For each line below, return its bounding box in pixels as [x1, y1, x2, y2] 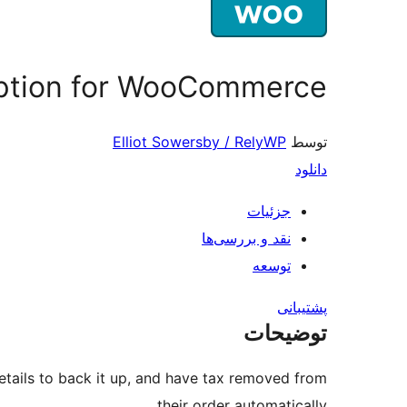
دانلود [295, 160, 327, 179]
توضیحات [243, 320, 327, 347]
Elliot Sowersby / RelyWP [113, 133, 286, 152]
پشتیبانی [277, 298, 327, 317]
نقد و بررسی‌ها [202, 229, 291, 248]
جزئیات [247, 202, 291, 221]
